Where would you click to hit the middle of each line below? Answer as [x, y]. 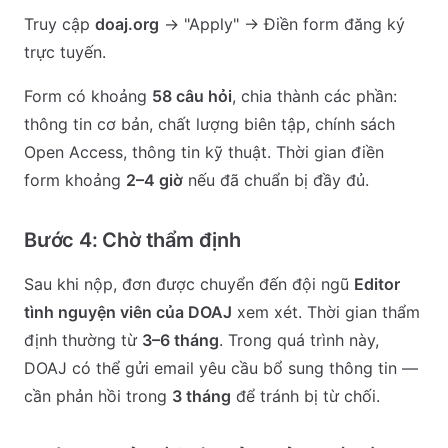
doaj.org [127, 24]
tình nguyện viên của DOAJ [128, 312]
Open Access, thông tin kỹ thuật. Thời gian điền [204, 152]
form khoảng [75, 180]
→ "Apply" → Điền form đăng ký [282, 24]
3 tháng [201, 396]
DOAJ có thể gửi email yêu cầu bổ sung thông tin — [221, 368]
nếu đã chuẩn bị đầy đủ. [276, 180]
